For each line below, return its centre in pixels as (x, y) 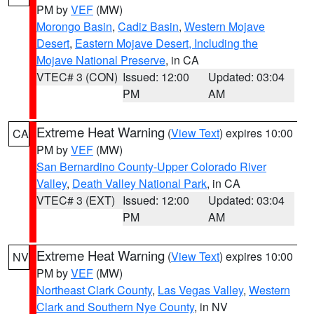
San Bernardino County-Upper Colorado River (151, 166)
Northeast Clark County (94, 290)
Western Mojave (225, 26)
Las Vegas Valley (200, 290)
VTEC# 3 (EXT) (76, 200)
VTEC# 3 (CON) (77, 77)
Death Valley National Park (139, 183)
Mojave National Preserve (101, 60)
